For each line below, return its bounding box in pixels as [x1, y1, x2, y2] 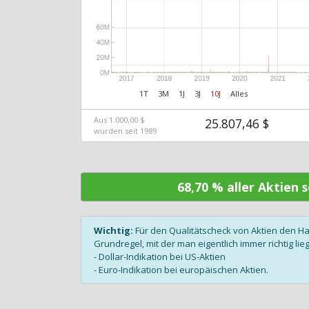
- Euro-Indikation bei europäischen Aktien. [93, 263, 268, 276]
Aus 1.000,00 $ [93, 114, 145, 125]
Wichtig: [93, 223, 133, 237]
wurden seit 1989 [93, 125, 157, 136]
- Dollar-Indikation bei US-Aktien [93, 250, 226, 263]
